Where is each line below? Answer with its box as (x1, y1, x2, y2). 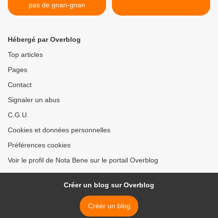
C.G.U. (8, 111, 29, 119)
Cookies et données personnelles (8, 126, 110, 134)
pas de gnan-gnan (29, 1, 85, 9)
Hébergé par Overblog (8, 36, 81, 43)
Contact (8, 81, 32, 89)
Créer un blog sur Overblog (64, 181, 154, 189)
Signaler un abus (8, 96, 60, 104)
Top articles (8, 51, 43, 58)
